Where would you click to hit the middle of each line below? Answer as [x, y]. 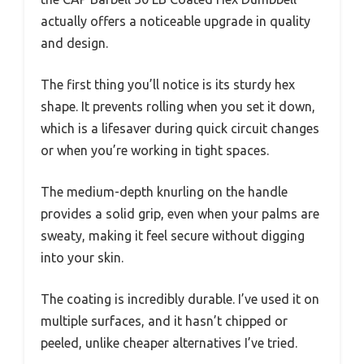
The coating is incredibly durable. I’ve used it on [180, 299]
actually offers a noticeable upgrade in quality [175, 22]
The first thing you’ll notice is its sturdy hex [168, 85]
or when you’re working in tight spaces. [155, 151]
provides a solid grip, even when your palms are [180, 214]
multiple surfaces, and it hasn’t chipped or [164, 321]
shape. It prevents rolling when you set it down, [178, 107]
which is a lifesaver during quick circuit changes [180, 129]
